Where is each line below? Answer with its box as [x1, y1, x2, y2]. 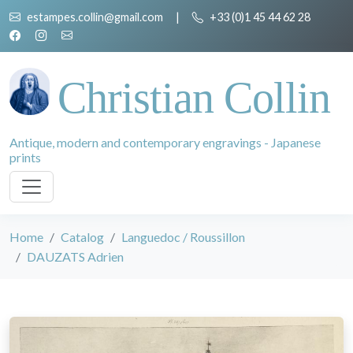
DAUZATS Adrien [27, 249, 124, 264]
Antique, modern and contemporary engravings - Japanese [9, 135, 321, 150]
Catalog [61, 229, 104, 244]
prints [9, 150, 41, 165]
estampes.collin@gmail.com [27, 10, 163, 24]
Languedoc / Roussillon [121, 229, 245, 244]
